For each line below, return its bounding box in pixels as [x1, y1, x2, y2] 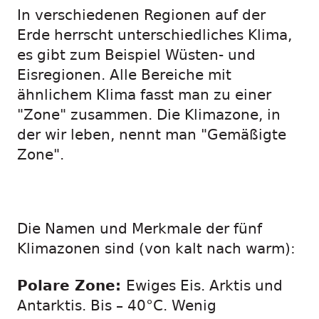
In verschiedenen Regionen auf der [17, 7, 266, 23]
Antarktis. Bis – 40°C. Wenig [17, 298, 216, 314]
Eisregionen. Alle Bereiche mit [17, 67, 231, 83]
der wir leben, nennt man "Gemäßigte [17, 127, 286, 143]
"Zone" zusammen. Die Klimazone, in [17, 107, 281, 123]
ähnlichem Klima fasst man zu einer [17, 87, 271, 103]
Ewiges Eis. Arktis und [126, 278, 283, 294]
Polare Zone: [17, 278, 126, 294]
